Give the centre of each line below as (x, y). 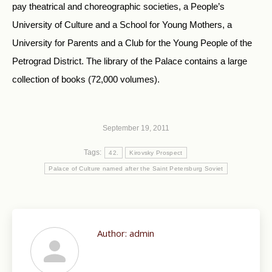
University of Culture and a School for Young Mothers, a (122, 25)
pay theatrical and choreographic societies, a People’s (118, 6)
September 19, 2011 (136, 128)
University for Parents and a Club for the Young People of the (132, 43)
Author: (112, 233)
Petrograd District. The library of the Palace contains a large (130, 61)
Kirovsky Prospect (156, 152)
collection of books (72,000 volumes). (86, 79)
